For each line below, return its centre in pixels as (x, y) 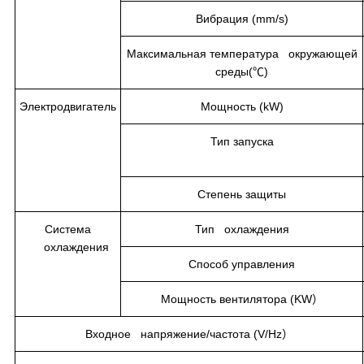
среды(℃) (242, 71)
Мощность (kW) (242, 106)
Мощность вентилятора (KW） (242, 299)
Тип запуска (242, 141)
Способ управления (242, 264)
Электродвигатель (68, 106)
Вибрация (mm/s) (242, 18)
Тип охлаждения (242, 229)
